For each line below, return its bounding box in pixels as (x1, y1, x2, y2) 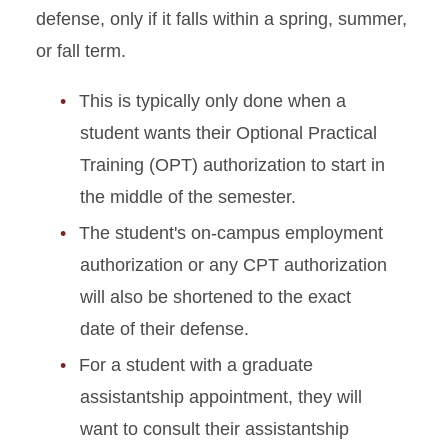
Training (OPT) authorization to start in (80, 155, 385, 175)
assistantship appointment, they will (80, 387, 362, 407)
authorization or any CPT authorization (80, 255, 387, 275)
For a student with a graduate (79, 355, 313, 375)
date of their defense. (80, 319, 249, 339)
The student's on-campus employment (79, 223, 383, 243)
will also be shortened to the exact (80, 287, 351, 307)
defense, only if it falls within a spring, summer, (36, 9, 407, 29)
